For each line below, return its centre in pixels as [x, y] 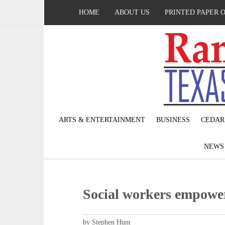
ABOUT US [132, 12]
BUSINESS [173, 120]
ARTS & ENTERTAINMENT [102, 120]
